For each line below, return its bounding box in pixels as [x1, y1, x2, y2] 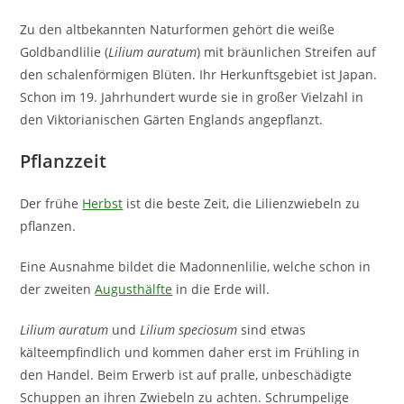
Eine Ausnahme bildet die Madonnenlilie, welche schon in [20, 257, 372, 275]
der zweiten [20, 280, 96, 298]
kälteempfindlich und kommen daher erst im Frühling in [20, 343, 361, 361]
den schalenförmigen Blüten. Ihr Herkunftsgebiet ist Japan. [20, 65, 378, 83]
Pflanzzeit [20, 148, 107, 173]
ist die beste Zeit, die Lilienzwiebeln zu [123, 194, 361, 212]
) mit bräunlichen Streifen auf [197, 42, 377, 60]
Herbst [82, 194, 124, 212]
